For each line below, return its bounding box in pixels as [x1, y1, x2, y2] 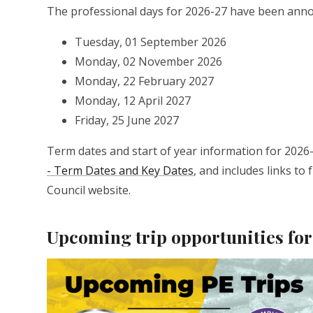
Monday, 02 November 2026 [75, 54, 223, 70]
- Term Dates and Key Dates [47, 163, 194, 179]
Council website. [47, 182, 131, 198]
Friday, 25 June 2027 [75, 112, 180, 129]
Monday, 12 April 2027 [75, 93, 191, 109]
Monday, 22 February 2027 [75, 73, 214, 89]
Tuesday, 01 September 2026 [75, 34, 230, 50]
